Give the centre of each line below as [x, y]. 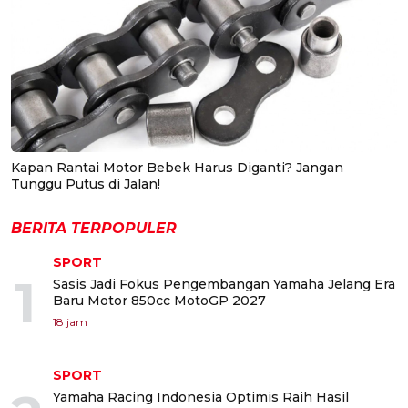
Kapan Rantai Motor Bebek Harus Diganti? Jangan [177, 168]
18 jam [70, 322]
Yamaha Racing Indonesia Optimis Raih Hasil [201, 398]
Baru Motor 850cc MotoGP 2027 [159, 301]
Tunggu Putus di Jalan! [86, 184]
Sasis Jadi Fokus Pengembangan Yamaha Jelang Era [224, 285]
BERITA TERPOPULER [94, 229]
